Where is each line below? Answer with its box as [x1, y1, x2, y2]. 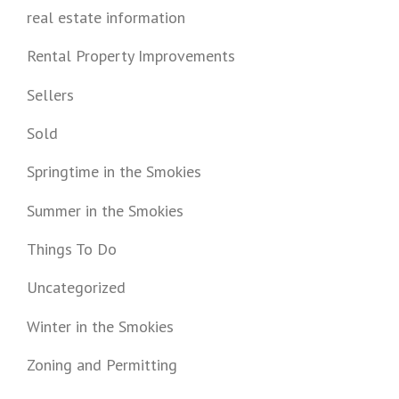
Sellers [27, 84, 74, 105]
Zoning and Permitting [27, 354, 177, 375]
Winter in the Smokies [27, 315, 174, 337]
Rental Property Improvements [27, 45, 235, 67]
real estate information [27, 7, 185, 28]
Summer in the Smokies [27, 199, 183, 221]
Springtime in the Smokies [27, 161, 201, 183]
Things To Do [27, 238, 117, 259]
